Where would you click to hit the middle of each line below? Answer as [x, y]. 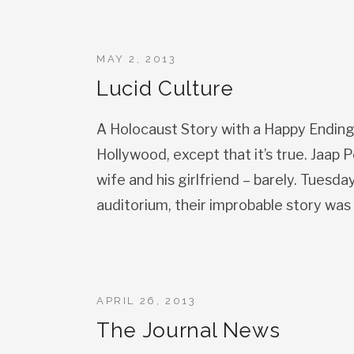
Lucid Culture [165, 88]
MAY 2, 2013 [137, 59]
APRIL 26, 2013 [147, 301]
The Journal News [188, 330]
